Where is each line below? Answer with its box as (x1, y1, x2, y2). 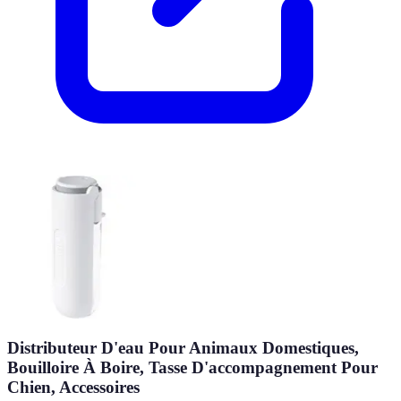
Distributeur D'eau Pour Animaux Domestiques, (7, 338, 359, 358)
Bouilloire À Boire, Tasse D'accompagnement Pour (7, 358, 378, 378)
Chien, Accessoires (7, 378, 140, 397)
